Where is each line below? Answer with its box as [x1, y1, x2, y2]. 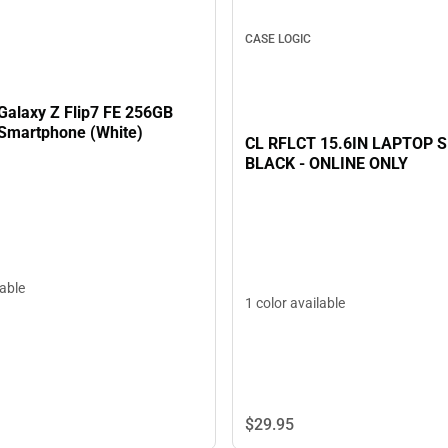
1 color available [245, 295, 345, 312]
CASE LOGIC [245, 32, 311, 47]
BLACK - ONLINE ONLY [245, 153, 408, 173]
